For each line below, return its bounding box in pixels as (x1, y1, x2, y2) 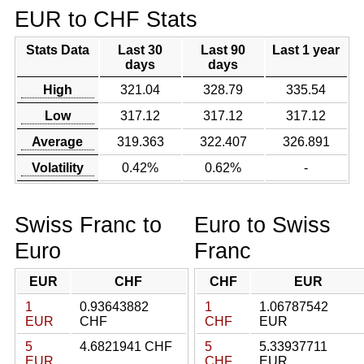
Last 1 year (272, 43, 340, 57)
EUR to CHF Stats (14, 6, 197, 32)
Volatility (31, 161, 84, 175)
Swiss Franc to (14, 212, 162, 237)
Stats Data (25, 43, 89, 57)
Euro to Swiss (194, 212, 331, 237)
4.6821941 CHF (79, 340, 172, 353)
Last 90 (201, 43, 246, 57)
